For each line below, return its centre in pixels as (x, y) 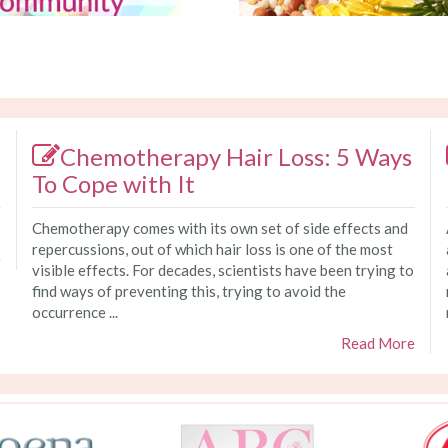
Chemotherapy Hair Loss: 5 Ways (235, 157)
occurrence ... (74, 312)
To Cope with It (113, 184)
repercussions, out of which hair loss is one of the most (212, 249)
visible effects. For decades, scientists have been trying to (222, 270)
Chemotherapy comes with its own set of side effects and (219, 228)
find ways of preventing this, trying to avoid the (188, 291)
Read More (378, 343)
